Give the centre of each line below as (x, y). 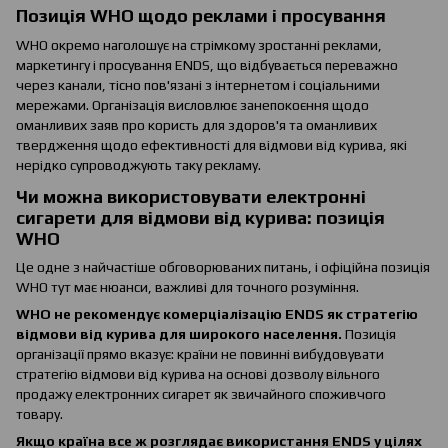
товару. (39, 414)
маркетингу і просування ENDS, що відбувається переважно (207, 64)
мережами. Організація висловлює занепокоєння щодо (192, 104)
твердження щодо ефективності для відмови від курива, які (211, 144)
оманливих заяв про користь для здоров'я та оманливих (196, 124)
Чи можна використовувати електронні (191, 196)
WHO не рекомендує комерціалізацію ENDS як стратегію (217, 314)
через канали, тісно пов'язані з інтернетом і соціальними (198, 84)
